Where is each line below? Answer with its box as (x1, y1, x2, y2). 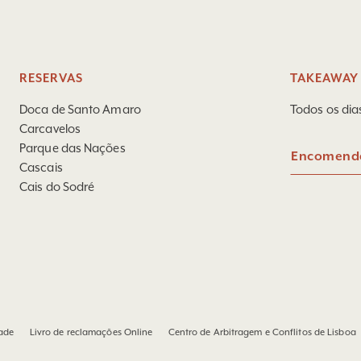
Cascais (19, 160, 63, 174)
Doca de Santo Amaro (19, 102, 141, 116)
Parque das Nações (19, 141, 126, 155)
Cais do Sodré (19, 180, 95, 193)
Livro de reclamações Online (29, 327, 153, 338)
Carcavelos (19, 122, 81, 135)
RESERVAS (19, 72, 83, 85)
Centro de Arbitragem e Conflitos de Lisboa (168, 327, 356, 338)
